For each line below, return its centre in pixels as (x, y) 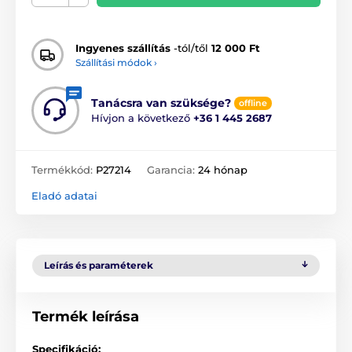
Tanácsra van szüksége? (161, 103)
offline (253, 103)
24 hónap (223, 170)
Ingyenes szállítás (123, 48)
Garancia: (172, 170)
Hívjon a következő (142, 118)
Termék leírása (86, 317)
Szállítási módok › (116, 62)
